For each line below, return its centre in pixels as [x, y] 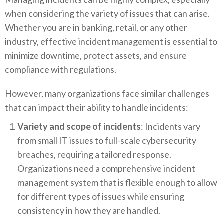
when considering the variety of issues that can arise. [107, 14]
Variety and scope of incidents [79, 127]
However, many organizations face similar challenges [107, 94]
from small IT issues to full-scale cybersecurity [107, 141]
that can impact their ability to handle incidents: [97, 108]
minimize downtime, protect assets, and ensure [96, 56]
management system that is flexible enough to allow [117, 183]
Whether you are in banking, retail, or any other [96, 28]
